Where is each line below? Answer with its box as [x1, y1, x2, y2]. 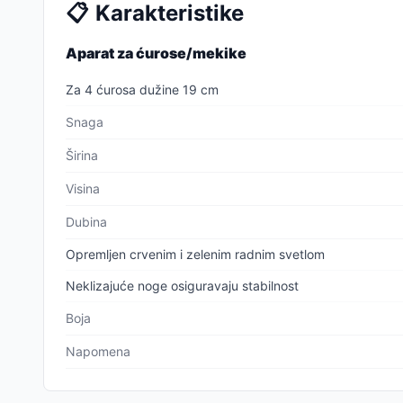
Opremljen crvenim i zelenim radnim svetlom [66, 246, 325, 262]
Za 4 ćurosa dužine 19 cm [66, 82, 219, 97]
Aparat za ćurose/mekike [66, 44, 246, 62]
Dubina [66, 214, 107, 229]
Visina [66, 181, 100, 196]
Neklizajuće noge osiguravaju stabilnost [66, 278, 299, 293]
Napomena [66, 344, 130, 359]
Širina [66, 148, 98, 163]
